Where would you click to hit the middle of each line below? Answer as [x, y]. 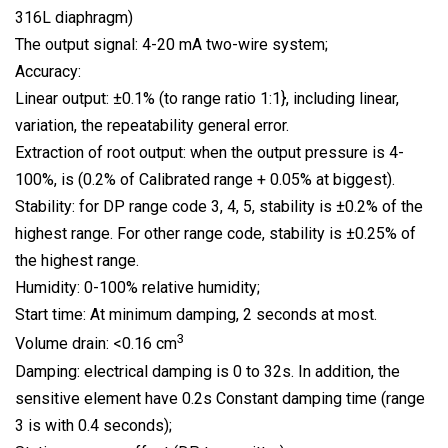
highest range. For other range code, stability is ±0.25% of [215, 234]
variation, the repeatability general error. [152, 126]
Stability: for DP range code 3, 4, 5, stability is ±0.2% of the [219, 207]
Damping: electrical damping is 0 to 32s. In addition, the [207, 371]
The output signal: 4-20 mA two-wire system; [171, 45]
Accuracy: [48, 72]
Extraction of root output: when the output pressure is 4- [209, 153]
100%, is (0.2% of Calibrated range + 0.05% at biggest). [205, 180]
